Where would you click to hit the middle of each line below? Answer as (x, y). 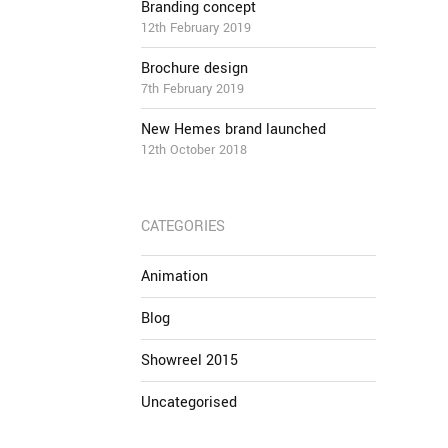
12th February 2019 (196, 28)
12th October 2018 (194, 150)
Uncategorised (189, 402)
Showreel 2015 (189, 360)
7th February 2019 (192, 89)
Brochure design (194, 68)
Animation (174, 276)
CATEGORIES (183, 226)
